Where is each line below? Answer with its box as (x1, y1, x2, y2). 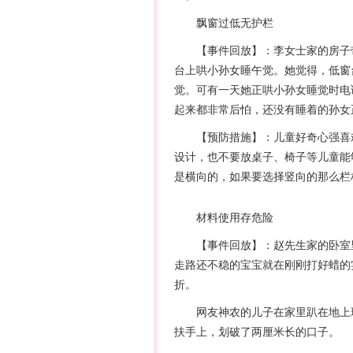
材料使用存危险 (173, 210, 273, 224)
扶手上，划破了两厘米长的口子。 (173, 325, 340, 338)
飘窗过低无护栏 (173, 16, 273, 29)
